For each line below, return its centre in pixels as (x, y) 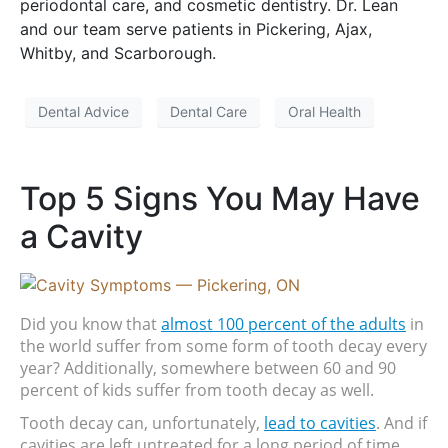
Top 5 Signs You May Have (220, 198)
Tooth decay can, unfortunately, (142, 422)
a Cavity (81, 236)
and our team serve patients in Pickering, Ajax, (196, 28)
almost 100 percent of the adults (283, 324)
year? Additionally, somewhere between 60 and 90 (208, 368)
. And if (401, 422)
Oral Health (324, 112)
